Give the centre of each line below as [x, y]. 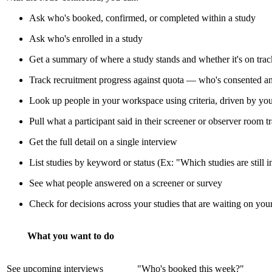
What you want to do [71, 236]
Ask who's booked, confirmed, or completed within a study [142, 18]
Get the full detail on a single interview [103, 141]
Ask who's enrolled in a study [86, 38]
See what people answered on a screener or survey [126, 183]
